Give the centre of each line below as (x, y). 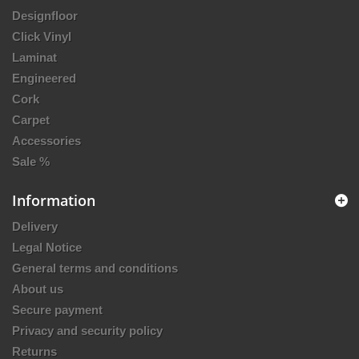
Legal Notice (47, 248)
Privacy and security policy (87, 331)
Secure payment (57, 310)
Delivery (35, 227)
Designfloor (45, 16)
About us (38, 289)
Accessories (46, 141)
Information (54, 201)
